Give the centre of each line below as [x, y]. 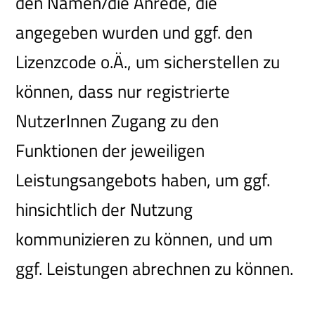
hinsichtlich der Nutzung [104, 210]
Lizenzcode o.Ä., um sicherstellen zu [148, 62]
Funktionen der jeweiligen [110, 151]
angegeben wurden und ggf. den [134, 33]
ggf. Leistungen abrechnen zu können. [155, 269]
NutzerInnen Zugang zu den [117, 121]
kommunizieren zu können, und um [144, 239]
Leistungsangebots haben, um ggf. [143, 180]
